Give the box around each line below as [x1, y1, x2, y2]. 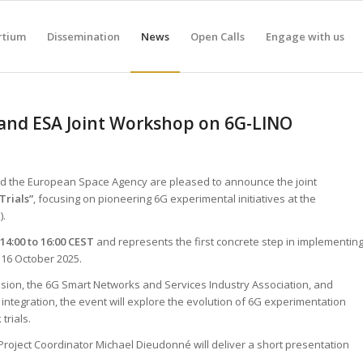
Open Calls [190, 29, 245, 44]
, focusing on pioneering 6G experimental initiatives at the [33, 191, 316, 207]
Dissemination [47, 29, 120, 44]
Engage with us [266, 29, 344, 44]
